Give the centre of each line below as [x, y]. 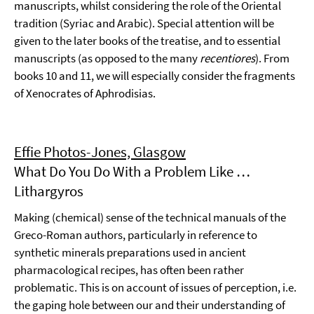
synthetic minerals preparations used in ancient [130, 252]
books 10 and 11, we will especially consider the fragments [155, 76]
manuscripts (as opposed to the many [107, 58]
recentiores [227, 58]
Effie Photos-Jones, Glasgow [100, 152]
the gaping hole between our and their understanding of [150, 305]
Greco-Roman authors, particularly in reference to [136, 235]
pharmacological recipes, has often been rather [129, 270]
